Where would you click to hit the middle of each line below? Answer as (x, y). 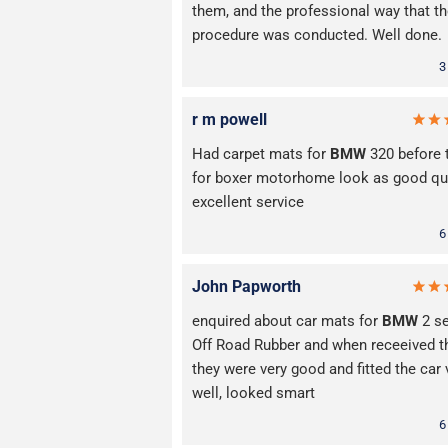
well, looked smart (253, 393)
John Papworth (246, 287)
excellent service (248, 202)
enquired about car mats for (287, 321)
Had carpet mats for (261, 154)
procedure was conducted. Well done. (317, 35)
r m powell (229, 120)
